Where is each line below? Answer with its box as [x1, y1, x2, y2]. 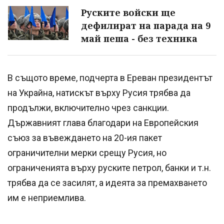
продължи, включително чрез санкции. [7, 102, 169, 113]
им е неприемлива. [7, 192, 86, 203]
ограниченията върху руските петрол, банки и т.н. [7, 162, 211, 173]
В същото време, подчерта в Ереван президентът [7, 72, 212, 83]
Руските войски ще [81, 6, 175, 19]
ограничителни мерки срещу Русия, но [7, 147, 166, 158]
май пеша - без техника [81, 32, 197, 45]
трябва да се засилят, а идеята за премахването [7, 177, 207, 188]
